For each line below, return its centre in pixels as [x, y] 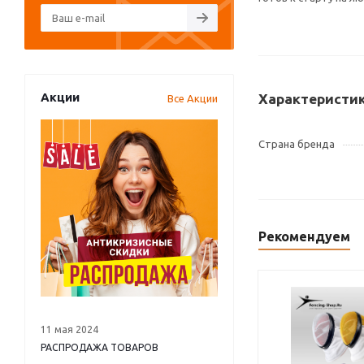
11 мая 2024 [69, 329]
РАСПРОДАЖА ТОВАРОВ [100, 347]
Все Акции [193, 98]
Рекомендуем [304, 236]
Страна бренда [297, 144]
